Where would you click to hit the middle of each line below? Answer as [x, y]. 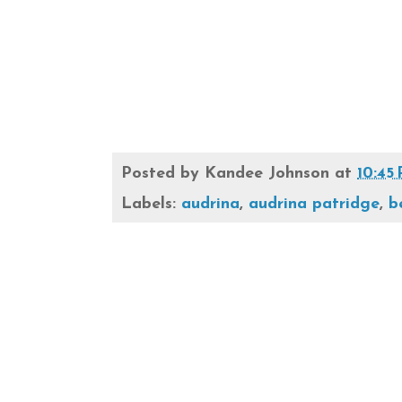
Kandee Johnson [267, 173]
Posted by [163, 173]
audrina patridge [314, 204]
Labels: [151, 204]
